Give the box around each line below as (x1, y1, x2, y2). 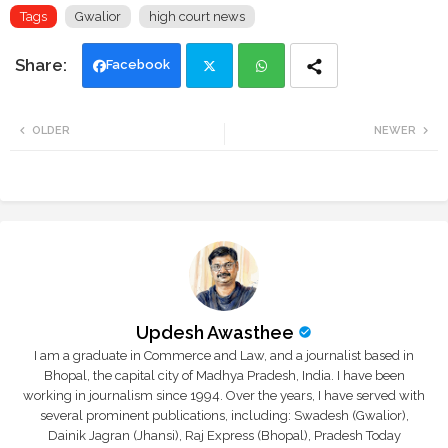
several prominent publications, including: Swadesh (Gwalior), (39, 408, 409, 424)
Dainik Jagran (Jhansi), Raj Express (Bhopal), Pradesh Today (47, 428, 401, 444)
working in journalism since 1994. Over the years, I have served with (23, 388, 425, 404)
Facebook (106, 57, 170, 73)
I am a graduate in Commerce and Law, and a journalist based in (34, 348, 414, 364)
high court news (149, 9, 245, 25)
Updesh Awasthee (136, 322, 294, 344)
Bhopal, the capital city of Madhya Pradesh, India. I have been (43, 368, 405, 384)
